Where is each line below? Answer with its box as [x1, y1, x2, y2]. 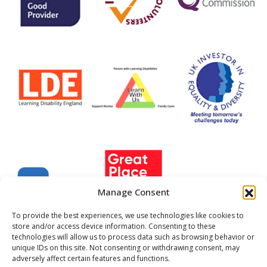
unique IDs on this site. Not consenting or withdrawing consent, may [12, 243, 240, 253]
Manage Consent [97, 186, 170, 198]
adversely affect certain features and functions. [12, 253, 170, 263]
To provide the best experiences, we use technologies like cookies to [12, 210, 244, 221]
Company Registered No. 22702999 [55, 250, 211, 263]
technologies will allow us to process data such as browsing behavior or [12, 232, 254, 242]
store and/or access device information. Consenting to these [12, 221, 216, 231]
